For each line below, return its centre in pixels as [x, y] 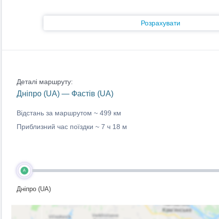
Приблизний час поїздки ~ [59, 127]
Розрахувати [161, 23]
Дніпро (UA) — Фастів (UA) [65, 94]
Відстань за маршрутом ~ [58, 113]
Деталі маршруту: [44, 82]
